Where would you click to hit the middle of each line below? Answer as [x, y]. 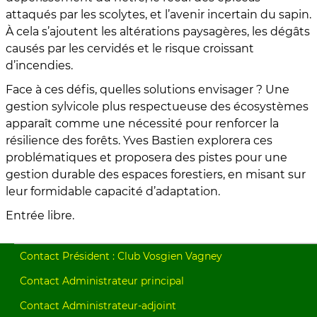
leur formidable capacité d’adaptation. [113, 191]
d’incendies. [39, 65]
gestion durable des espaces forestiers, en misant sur [156, 174]
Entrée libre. [40, 215]
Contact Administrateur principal [102, 281]
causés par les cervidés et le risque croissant [130, 48]
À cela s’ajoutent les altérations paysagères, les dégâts [158, 31]
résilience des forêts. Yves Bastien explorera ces [139, 140]
